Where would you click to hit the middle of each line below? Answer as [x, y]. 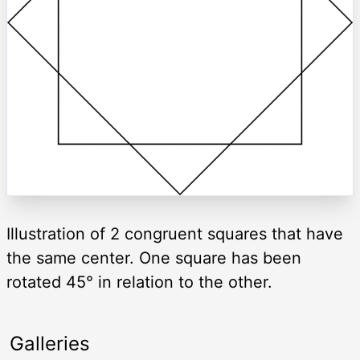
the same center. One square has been [154, 258]
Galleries [50, 344]
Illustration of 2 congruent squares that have [175, 234]
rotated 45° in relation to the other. [139, 282]
